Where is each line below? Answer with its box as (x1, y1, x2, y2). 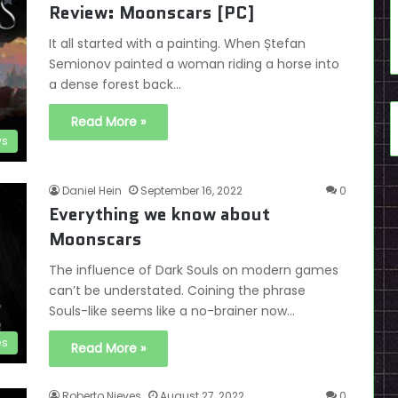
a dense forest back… (49, 76, 181, 93)
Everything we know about (49, 202, 270, 227)
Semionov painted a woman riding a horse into (49, 55, 339, 73)
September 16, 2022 (140, 183, 243, 199)
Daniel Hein (62, 183, 122, 199)
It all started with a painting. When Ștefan (49, 35, 306, 52)
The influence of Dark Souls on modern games (49, 261, 338, 280)
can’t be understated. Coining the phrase (49, 282, 306, 300)
